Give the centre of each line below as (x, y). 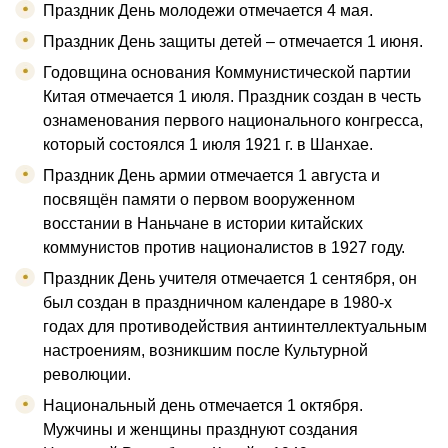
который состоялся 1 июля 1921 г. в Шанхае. (208, 145)
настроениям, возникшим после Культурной (205, 351)
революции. (87, 375)
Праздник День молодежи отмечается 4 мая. (208, 11)
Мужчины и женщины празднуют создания (200, 430)
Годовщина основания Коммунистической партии (227, 73)
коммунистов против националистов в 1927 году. (224, 248)
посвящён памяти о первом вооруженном (199, 200)
